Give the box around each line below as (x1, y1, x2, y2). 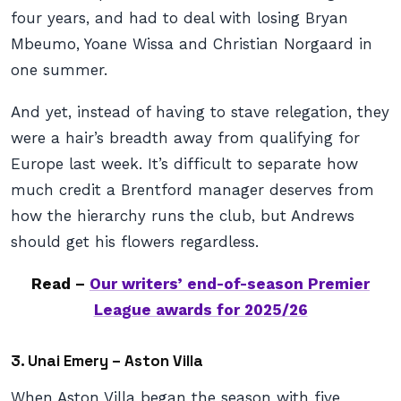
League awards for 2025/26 (93, 301, 308, 319)
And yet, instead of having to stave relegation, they (11, 103, 389, 121)
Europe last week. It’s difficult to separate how (11, 155, 358, 173)
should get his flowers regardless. (11, 233, 259, 251)
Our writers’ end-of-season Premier (90, 275, 370, 293)
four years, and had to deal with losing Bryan (11, 9, 348, 27)
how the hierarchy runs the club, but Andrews (11, 207, 354, 225)
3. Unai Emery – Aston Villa (11, 351, 203, 371)
